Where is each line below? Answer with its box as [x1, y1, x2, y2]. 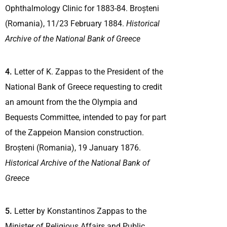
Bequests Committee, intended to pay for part [5, 112, 166, 122]
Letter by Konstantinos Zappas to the [12, 206, 146, 216]
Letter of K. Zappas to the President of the [12, 66, 163, 77]
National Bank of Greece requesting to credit [5, 82, 162, 92]
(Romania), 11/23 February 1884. [5, 18, 126, 28]
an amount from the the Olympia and [5, 97, 137, 107]
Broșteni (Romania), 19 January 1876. [5, 142, 141, 153]
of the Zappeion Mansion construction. [5, 127, 144, 137]
